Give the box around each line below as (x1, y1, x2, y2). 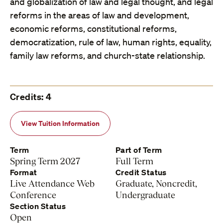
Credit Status (115, 167, 167, 178)
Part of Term (115, 145, 162, 155)
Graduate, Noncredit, (115, 178, 197, 189)
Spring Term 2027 (10, 156, 80, 167)
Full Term (115, 156, 153, 167)
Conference (10, 190, 56, 201)
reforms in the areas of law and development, (10, 9, 189, 21)
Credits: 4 (10, 91, 52, 103)
